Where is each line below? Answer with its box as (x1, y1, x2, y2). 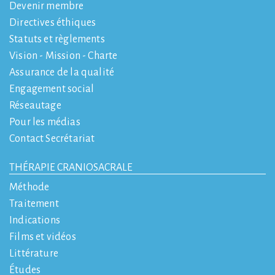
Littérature (9, 248, 58, 260)
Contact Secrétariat (9, 133, 95, 145)
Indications (9, 215, 60, 227)
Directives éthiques (9, 17, 96, 29)
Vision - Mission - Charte (9, 50, 118, 62)
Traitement (9, 198, 59, 210)
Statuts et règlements (9, 34, 105, 45)
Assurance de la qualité (9, 67, 115, 79)
